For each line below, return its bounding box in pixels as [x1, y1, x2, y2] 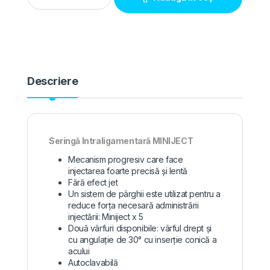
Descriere [27, 75, 78, 88]
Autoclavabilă [68, 257, 118, 268]
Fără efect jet [68, 177, 118, 188]
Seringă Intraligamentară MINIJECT [49, 136, 193, 146]
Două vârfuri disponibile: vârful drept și [68, 223, 212, 234]
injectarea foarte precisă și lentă [68, 166, 187, 177]
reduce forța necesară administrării [68, 200, 199, 211]
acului [68, 246, 90, 257]
